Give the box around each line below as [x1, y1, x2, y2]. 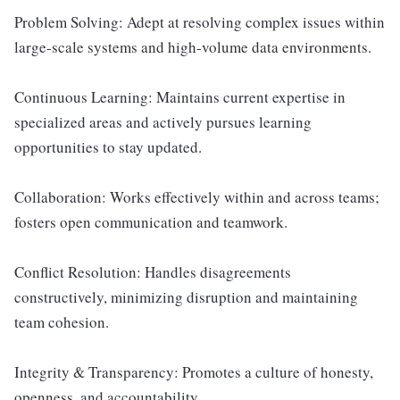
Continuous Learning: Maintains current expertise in [14, 87, 346, 108]
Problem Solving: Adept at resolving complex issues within [14, 12, 385, 33]
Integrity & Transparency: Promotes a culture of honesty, [14, 362, 373, 383]
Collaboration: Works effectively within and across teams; [14, 187, 379, 208]
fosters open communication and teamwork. [14, 212, 287, 233]
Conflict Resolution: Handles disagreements [14, 262, 291, 283]
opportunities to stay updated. [14, 137, 202, 158]
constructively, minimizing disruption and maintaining [14, 287, 358, 308]
